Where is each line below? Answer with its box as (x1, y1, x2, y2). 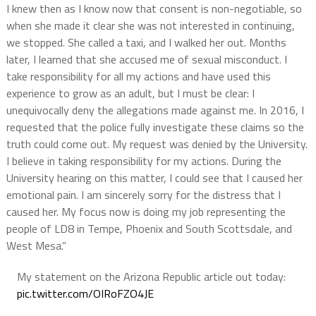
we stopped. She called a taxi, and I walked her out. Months (6, 34, 286, 51)
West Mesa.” (6, 237, 66, 254)
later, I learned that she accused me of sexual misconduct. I (6, 51, 287, 68)
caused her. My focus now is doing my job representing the (6, 203, 286, 220)
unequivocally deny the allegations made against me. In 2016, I (6, 102, 304, 119)
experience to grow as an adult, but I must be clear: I (6, 85, 255, 102)
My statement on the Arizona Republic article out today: (16, 268, 286, 285)
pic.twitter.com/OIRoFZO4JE (16, 285, 154, 302)
